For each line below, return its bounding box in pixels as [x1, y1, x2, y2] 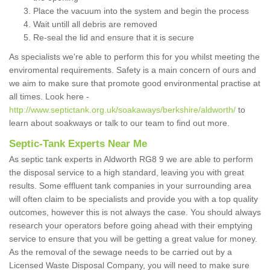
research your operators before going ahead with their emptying [9, 221, 253, 231]
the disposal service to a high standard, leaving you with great [9, 168, 244, 178]
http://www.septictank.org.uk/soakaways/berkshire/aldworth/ [9, 105, 236, 115]
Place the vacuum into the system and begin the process [33, 6, 249, 16]
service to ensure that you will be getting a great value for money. [9, 234, 257, 244]
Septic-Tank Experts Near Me [9, 138, 147, 150]
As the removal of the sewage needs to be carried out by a [9, 247, 232, 257]
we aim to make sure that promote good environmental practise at [9, 78, 260, 89]
